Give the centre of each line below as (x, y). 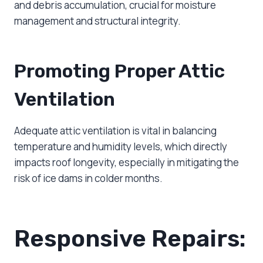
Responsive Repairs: (130, 239)
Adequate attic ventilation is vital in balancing (115, 131)
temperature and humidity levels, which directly (121, 147)
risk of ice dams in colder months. (88, 178)
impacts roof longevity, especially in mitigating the (127, 163)
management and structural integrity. (97, 21)
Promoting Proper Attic (119, 71)
